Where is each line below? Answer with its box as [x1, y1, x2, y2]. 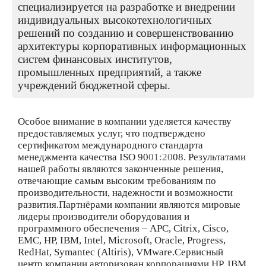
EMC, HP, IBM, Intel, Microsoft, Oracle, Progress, [18, 235, 226, 246]
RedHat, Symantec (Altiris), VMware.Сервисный [18, 246, 223, 258]
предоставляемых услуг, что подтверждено [18, 128, 205, 139]
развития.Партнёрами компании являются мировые [18, 199, 240, 210]
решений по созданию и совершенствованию [18, 27, 233, 39]
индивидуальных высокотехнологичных [18, 14, 212, 26]
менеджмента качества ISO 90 [18, 151, 148, 163]
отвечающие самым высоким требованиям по [18, 175, 216, 186]
